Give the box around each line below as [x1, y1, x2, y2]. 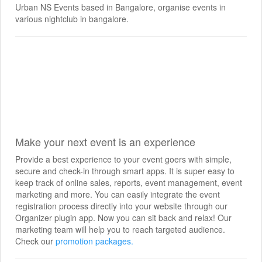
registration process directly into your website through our [15, 200, 227, 212]
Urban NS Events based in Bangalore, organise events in [15, 1, 226, 13]
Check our [15, 235, 56, 247]
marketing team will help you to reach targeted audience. [15, 223, 225, 235]
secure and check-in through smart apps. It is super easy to [15, 165, 235, 177]
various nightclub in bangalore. [15, 13, 129, 25]
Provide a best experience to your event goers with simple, [15, 153, 232, 165]
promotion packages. [56, 235, 133, 247]
